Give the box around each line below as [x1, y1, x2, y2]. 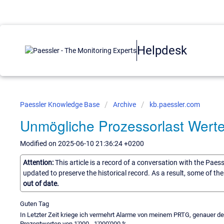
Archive [113, 100, 136, 108]
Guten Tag [20, 199, 49, 207]
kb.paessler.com [149, 100, 200, 108]
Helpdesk [137, 43, 187, 57]
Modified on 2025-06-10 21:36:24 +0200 [20, 139, 144, 147]
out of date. [23, 179, 59, 187]
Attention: [23, 158, 55, 166]
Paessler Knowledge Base [20, 100, 101, 108]
